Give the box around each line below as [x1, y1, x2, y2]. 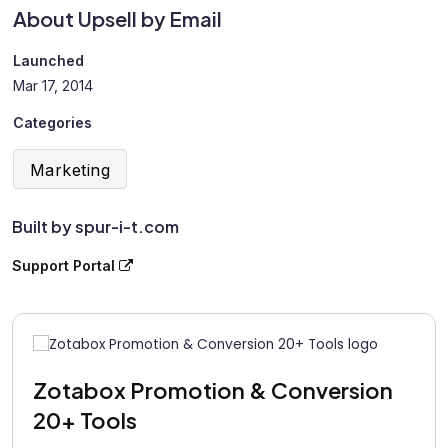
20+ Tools [33, 405, 137, 434]
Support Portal [12, 257, 119, 275]
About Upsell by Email [13, 5, 222, 31]
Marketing [30, 160, 111, 181]
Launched [13, 52, 84, 70]
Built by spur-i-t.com [12, 216, 179, 238]
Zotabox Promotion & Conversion [33, 375, 393, 404]
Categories [13, 114, 92, 132]
